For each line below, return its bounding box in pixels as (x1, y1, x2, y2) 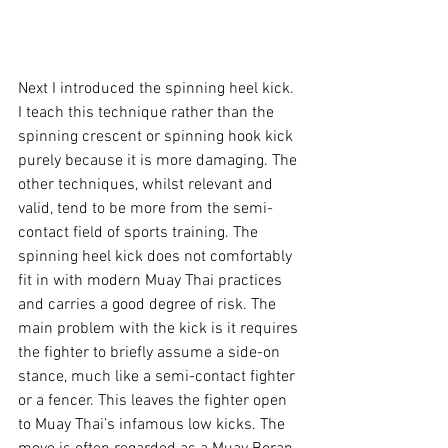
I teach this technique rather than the (18, 102, 278, 123)
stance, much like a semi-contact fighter (18, 366, 299, 387)
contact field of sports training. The (18, 222, 262, 243)
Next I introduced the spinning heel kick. (18, 78, 298, 99)
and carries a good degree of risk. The (18, 294, 280, 315)
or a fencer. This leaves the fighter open (18, 390, 291, 411)
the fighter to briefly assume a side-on (18, 342, 284, 363)
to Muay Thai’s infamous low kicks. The (18, 414, 289, 435)
